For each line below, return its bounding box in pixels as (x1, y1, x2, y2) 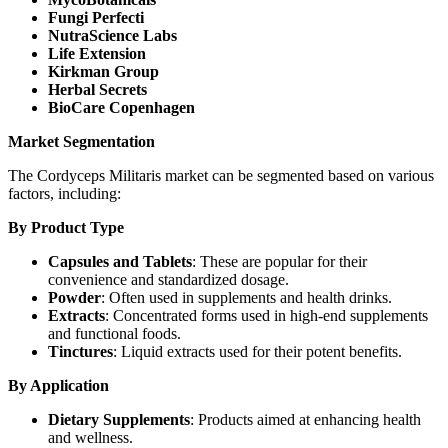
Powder (48, 289, 101, 307)
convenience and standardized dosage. (48, 271, 289, 289)
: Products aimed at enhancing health (190, 411, 421, 429)
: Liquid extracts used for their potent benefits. (113, 343, 402, 361)
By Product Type (8, 219, 124, 237)
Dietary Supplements (48, 411, 190, 429)
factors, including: (8, 185, 121, 203)
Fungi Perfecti (48, 9, 144, 27)
